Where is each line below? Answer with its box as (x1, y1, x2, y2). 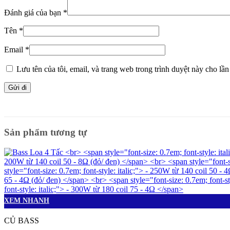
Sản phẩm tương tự (4, 127, 87, 138)
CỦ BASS (4, 216, 39, 225)
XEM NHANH (4, 197, 49, 205)
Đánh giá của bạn (4, 8, 63, 17)
